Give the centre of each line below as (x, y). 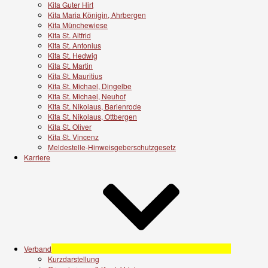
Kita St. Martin (70, 65)
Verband (38, 248)
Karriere (37, 157)
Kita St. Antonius (74, 45)
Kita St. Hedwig (73, 55)
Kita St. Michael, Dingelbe (90, 86)
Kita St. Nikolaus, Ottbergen (92, 116)
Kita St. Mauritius (75, 75)
